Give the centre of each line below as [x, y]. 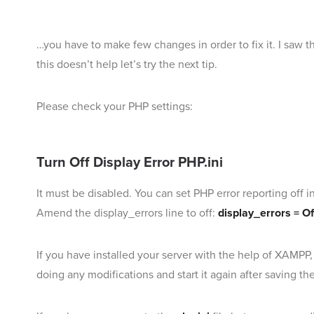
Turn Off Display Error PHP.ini [130, 163]
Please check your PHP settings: [115, 107]
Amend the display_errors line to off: [126, 213]
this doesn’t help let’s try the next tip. [127, 65]
